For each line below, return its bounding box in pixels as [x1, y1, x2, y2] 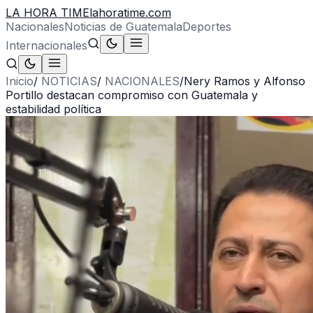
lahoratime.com [89, 6, 171, 20]
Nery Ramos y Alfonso [184, 74, 305, 88]
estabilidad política [6, 102, 101, 116]
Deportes [182, 20, 231, 34]
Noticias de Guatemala [64, 20, 182, 34]
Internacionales [6, 38, 87, 52]
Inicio [6, 74, 34, 88]
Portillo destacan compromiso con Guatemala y [6, 88, 258, 102]
